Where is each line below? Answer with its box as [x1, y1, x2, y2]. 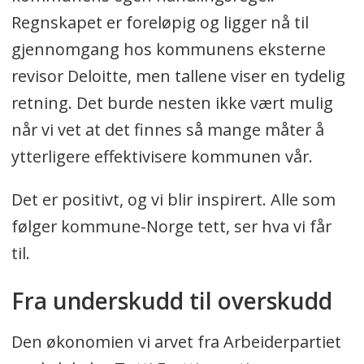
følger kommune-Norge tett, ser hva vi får [11, 214, 331, 237]
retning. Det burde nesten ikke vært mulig [11, 91, 333, 114]
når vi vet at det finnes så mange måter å [11, 118, 324, 141]
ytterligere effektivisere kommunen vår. [11, 145, 313, 167]
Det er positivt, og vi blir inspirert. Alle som [11, 188, 336, 210]
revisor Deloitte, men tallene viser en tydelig [11, 64, 345, 87]
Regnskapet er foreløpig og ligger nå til [11, 11, 309, 33]
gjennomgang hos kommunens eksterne [11, 37, 326, 60]
